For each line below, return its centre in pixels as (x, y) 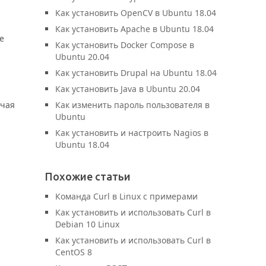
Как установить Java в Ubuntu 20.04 (128, 89)
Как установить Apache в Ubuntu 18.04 (134, 29)
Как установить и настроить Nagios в (132, 133)
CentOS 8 (74, 252)
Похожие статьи (88, 176)
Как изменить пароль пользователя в (132, 105)
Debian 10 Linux (87, 224)
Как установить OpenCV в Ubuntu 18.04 (136, 13)
